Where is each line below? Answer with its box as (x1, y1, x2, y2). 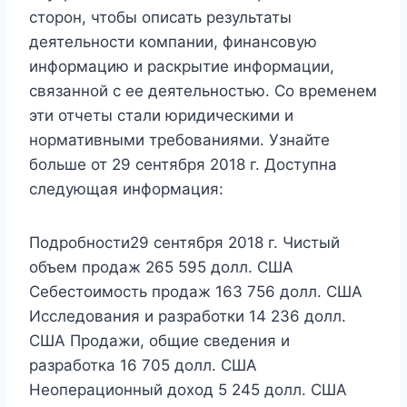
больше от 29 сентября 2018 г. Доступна (29, 154, 337, 174)
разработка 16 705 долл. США (29, 355, 257, 374)
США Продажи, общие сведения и (29, 331, 290, 350)
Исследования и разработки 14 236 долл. (29, 306, 346, 325)
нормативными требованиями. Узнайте (29, 130, 330, 149)
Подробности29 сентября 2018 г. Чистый (29, 233, 340, 252)
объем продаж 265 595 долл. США (29, 257, 293, 276)
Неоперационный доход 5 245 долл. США (29, 380, 347, 399)
